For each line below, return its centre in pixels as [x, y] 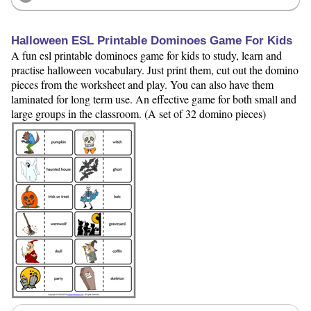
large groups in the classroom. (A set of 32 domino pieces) [138, 114]
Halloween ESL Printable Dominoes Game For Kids [152, 41]
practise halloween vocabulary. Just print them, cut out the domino [155, 70]
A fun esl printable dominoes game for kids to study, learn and [146, 56]
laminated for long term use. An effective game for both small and [154, 99]
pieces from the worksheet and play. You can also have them [142, 85]
